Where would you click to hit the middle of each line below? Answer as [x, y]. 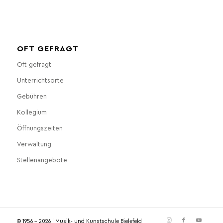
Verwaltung [34, 144]
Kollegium [32, 112]
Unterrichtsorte [40, 80]
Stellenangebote [42, 160]
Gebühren [32, 96]
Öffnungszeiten [40, 128]
